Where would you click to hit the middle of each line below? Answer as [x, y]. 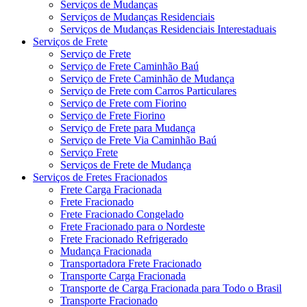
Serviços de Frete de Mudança [126, 164]
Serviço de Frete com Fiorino [123, 103]
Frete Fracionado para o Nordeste [133, 226]
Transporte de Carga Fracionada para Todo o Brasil [171, 288]
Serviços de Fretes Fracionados [100, 177]
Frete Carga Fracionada [111, 189]
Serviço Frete [89, 152]
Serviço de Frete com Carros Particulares [148, 90]
